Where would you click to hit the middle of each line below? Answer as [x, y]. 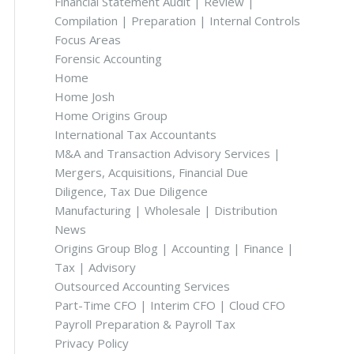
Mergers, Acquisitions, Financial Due [151, 172]
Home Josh [85, 96]
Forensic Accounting [108, 58]
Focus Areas [88, 40]
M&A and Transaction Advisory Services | [168, 153]
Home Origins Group [111, 115]
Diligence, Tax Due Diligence [131, 191]
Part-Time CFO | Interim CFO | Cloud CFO [170, 305]
